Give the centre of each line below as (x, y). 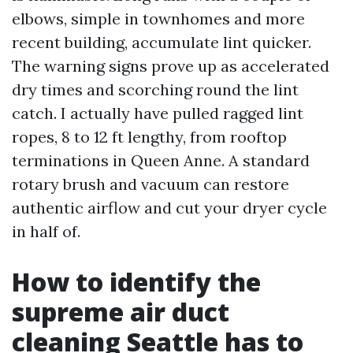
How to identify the (136, 282)
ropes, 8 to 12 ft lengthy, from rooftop (149, 137)
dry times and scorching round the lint (155, 90)
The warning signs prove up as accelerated (171, 66)
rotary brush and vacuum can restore (150, 184)
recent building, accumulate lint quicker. (162, 43)
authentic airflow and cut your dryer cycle (169, 208)
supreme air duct (121, 312)
